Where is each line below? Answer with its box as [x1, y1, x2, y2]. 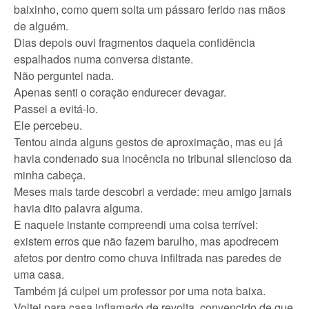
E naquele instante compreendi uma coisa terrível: [14, 217, 258, 232]
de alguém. [14, 18, 68, 34]
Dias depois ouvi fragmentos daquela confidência [14, 34, 255, 50]
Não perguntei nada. [14, 68, 114, 83]
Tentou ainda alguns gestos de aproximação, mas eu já [14, 134, 283, 150]
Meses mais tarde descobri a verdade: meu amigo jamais [14, 183, 292, 199]
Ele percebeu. [14, 117, 82, 133]
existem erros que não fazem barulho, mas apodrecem [14, 233, 279, 249]
